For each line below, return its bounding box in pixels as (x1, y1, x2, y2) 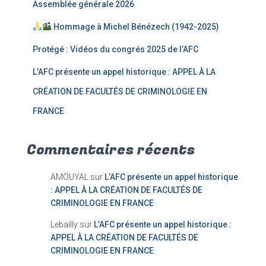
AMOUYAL (50, 172, 88, 182)
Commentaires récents (27, 140, 195, 160)
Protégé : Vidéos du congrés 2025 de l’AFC (33, 45, 198, 54)
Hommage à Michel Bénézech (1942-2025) (51, 22, 219, 31)
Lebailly (50, 220, 78, 229)
